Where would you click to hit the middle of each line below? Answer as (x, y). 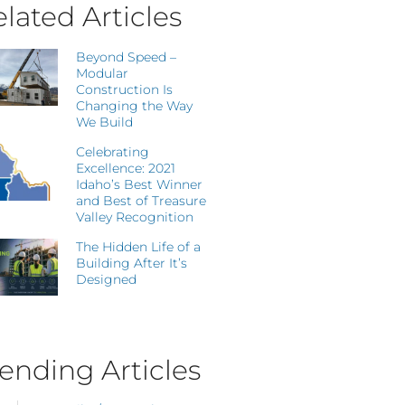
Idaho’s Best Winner (140, 184)
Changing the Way (135, 106)
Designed (107, 279)
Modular (103, 73)
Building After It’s (132, 263)
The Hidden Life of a (139, 247)
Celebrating (113, 152)
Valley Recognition (135, 217)
